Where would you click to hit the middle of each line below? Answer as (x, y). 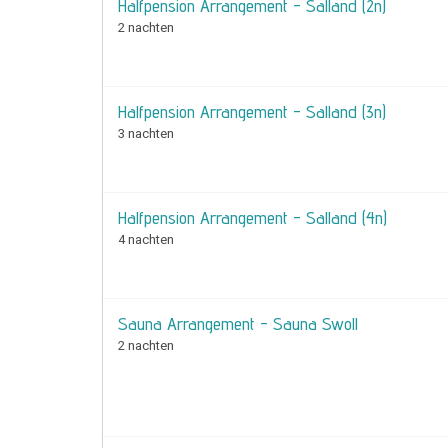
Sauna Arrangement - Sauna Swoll (238, 323)
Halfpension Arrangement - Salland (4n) (252, 217)
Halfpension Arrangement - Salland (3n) (252, 111)
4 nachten (146, 239)
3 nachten (146, 133)
